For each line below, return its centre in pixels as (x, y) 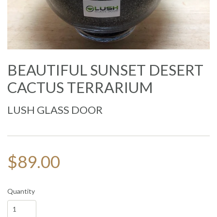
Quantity (21, 191)
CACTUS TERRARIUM (80, 87)
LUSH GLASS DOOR (55, 110)
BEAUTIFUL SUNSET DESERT (105, 70)
